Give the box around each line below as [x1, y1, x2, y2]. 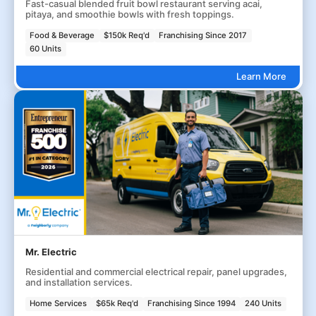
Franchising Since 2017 [159, 30, 248, 40]
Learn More [236, 71, 286, 83]
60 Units [30, 44, 62, 54]
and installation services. [25, 276, 133, 288]
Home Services [30, 298, 87, 309]
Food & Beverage [30, 30, 95, 40]
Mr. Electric [25, 246, 77, 257]
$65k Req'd [96, 298, 139, 309]
